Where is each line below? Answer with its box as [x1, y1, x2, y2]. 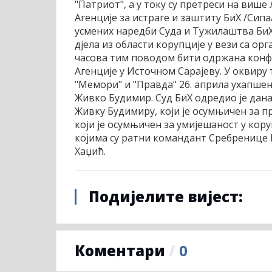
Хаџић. [75, 144, 115, 158]
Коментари [75, 240, 169, 260]
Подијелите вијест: [89, 186, 243, 206]
